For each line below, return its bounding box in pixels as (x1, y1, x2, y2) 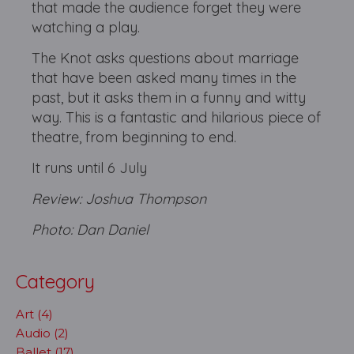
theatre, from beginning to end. (32, 128, 237, 146)
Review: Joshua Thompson (32, 190, 207, 208)
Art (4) (16, 307, 53, 322)
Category (16, 269, 95, 293)
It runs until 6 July (32, 159, 148, 177)
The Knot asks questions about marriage (32, 49, 299, 67)
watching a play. (32, 18, 141, 36)
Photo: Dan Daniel (32, 220, 149, 239)
